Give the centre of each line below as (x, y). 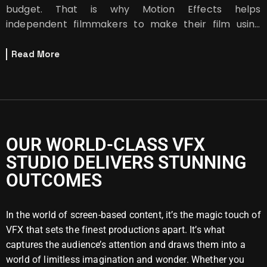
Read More (35, 54)
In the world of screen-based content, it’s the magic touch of (133, 215)
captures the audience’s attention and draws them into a (126, 245)
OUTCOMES (54, 181)
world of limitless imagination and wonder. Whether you (125, 260)
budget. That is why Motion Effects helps (133, 10)
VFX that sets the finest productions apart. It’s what (116, 230)
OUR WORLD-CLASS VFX (105, 145)
